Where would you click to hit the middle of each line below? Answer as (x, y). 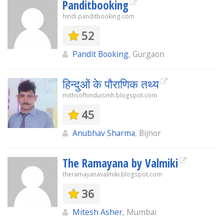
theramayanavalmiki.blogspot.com (112, 174)
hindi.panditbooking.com (98, 16)
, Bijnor (148, 133)
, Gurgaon (146, 54)
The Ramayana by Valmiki (120, 163)
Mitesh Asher (97, 212)
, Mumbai (139, 212)
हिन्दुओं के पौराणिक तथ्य (111, 84)
